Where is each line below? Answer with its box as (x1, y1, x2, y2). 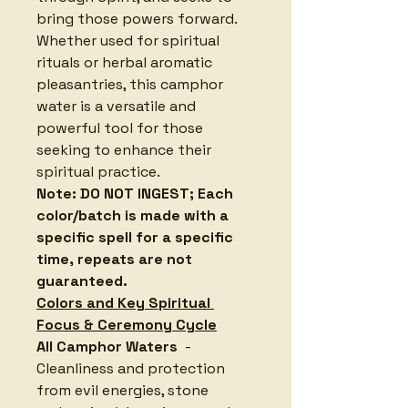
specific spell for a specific (36, 227, 237, 247)
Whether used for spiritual (36, 30, 223, 50)
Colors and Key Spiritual (36, 292, 214, 312)
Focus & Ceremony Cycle (36, 314, 217, 334)
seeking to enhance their (36, 139, 215, 159)
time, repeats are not (36, 249, 196, 269)
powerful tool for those (36, 117, 207, 138)
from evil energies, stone (36, 380, 212, 400)
